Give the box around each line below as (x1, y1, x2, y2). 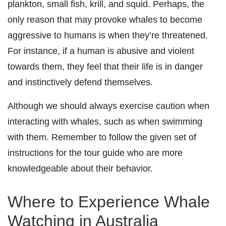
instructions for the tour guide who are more (8, 147, 183, 158)
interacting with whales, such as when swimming (8, 116, 202, 127)
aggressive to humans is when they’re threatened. (8, 30, 208, 40)
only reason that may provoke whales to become (8, 14, 202, 25)
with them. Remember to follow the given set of (8, 132, 196, 142)
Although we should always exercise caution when (8, 100, 209, 111)
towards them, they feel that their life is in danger (8, 61, 203, 72)
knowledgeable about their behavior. (8, 163, 153, 174)
